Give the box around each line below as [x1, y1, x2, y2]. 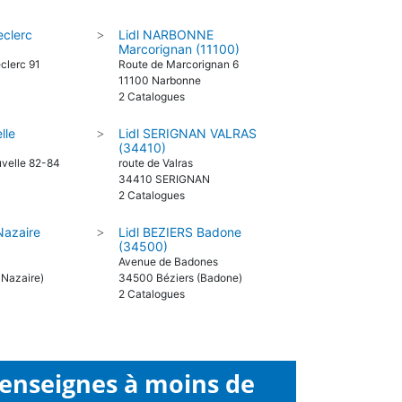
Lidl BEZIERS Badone [118, 224, 241, 240]
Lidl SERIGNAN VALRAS [118, 126, 257, 141]
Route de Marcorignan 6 [118, 57, 239, 71]
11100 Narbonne [118, 74, 201, 87]
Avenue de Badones [118, 255, 218, 268]
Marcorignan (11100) [118, 41, 240, 57]
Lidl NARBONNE [118, 27, 214, 42]
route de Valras [118, 156, 193, 170]
